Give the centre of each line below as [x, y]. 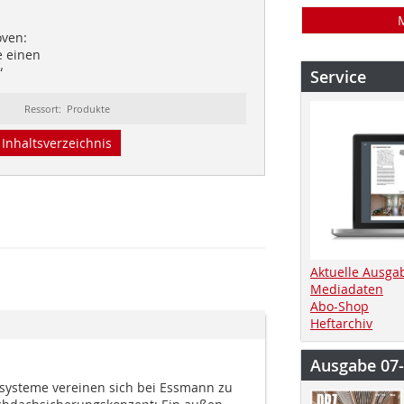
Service [338, 77]
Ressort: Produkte [68, 108]
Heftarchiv [341, 323]
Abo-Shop [340, 306]
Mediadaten [347, 289]
